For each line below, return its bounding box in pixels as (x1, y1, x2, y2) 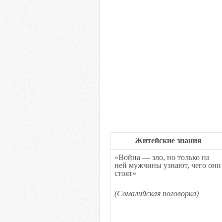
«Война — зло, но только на (114, 153, 210, 162)
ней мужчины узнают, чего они (114, 161, 221, 169)
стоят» (114, 169, 136, 177)
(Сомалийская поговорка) (114, 189, 199, 198)
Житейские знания (134, 136, 202, 145)
